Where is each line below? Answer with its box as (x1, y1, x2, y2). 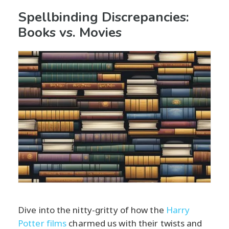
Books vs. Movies (18, 23, 122, 41)
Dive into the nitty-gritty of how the (18, 203, 166, 216)
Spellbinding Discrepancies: (18, 8, 189, 26)
